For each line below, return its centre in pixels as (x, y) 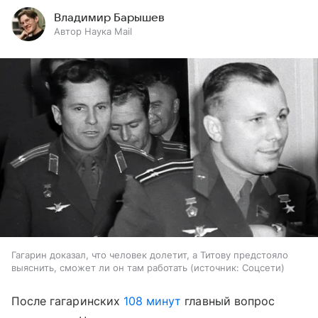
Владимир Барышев (109, 17)
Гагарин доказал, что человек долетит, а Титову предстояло (150, 255)
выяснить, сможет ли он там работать (99, 268)
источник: (216, 268)
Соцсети (262, 268)
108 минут (152, 301)
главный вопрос (228, 301)
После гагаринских (67, 301)
